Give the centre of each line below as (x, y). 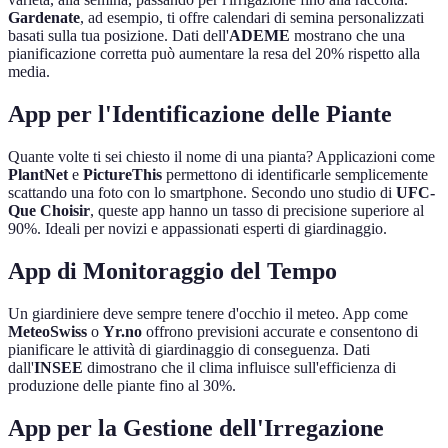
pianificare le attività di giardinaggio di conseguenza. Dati (189, 349)
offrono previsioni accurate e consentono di (280, 331)
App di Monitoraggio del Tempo (172, 270)
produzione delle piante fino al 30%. (122, 385)
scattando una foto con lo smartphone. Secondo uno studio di (202, 192)
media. (29, 72)
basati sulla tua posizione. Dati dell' (118, 36)
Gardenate (44, 18)
